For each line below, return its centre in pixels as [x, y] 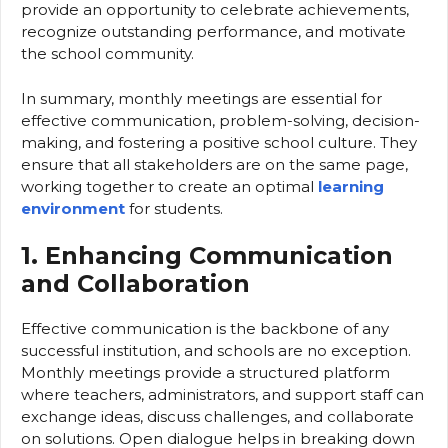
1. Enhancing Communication [207, 256]
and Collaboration [135, 284]
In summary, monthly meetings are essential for [201, 98]
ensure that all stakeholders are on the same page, [214, 164]
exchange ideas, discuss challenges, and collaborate [217, 417]
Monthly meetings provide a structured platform [205, 373]
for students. [174, 208]
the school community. [107, 54]
